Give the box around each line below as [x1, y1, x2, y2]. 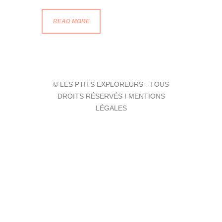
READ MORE [53, 17, 90, 24]
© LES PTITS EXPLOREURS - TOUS [53, 80, 169, 89]
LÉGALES [95, 104, 127, 112]
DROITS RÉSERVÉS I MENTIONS [57, 92, 165, 101]
